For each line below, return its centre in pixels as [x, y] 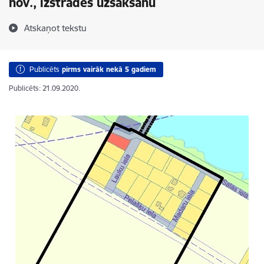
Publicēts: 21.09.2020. [44, 88]
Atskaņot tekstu [55, 28]
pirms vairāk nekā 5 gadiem [109, 69]
